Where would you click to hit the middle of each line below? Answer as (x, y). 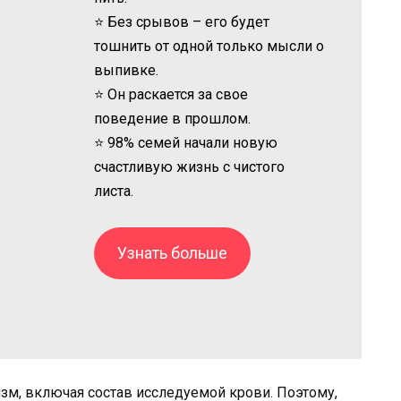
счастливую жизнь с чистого (190, 166)
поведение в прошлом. (173, 118)
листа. (114, 191)
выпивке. (127, 70)
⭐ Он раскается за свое (171, 94)
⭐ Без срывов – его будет (182, 21)
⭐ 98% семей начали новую (186, 142)
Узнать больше (173, 252)
